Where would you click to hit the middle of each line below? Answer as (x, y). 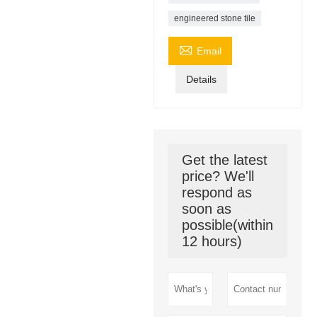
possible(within (227, 225)
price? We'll (218, 176)
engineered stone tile (214, 18)
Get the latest (224, 160)
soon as (206, 208)
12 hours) (212, 241)
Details (201, 79)
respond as (217, 192)
